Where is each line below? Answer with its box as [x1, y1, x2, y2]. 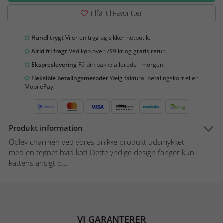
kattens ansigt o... [9, 158, 68, 168]
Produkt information [9, 123, 83, 133]
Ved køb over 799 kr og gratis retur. [67, 47, 166, 56]
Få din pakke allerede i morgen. [77, 60, 165, 69]
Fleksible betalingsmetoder [30, 74, 108, 83]
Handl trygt [30, 33, 64, 42]
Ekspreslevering [30, 60, 77, 69]
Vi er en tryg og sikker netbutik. [64, 33, 150, 42]
